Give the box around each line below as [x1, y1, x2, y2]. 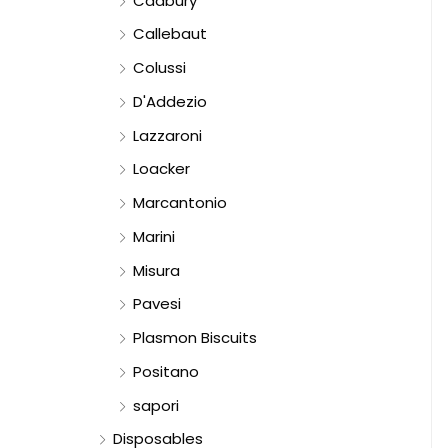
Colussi [133, 57, 186, 79]
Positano [133, 360, 199, 382]
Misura [133, 259, 180, 281]
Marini [133, 225, 175, 247]
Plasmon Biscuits [133, 327, 257, 349]
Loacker [133, 158, 190, 180]
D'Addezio [133, 90, 207, 112]
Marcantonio [133, 192, 227, 214]
